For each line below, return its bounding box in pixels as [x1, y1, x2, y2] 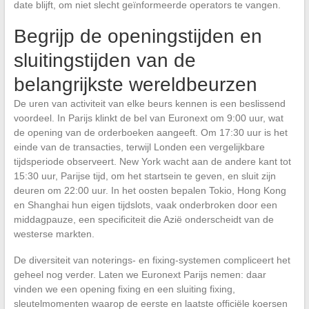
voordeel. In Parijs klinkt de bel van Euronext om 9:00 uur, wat [13, 112, 283, 123]
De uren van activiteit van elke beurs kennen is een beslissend [13, 97, 286, 109]
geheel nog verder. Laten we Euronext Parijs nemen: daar [13, 268, 266, 280]
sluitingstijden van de [13, 49, 196, 71]
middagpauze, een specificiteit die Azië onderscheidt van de [13, 213, 274, 225]
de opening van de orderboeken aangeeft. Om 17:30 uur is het [13, 126, 288, 138]
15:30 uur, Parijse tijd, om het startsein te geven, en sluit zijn [13, 170, 276, 181]
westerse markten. [13, 228, 94, 239]
